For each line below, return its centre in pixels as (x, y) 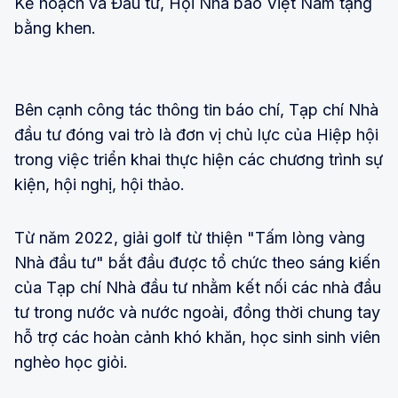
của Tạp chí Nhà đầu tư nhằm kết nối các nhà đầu (198, 287)
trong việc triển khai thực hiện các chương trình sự (199, 159)
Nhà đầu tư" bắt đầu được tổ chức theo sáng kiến (197, 262)
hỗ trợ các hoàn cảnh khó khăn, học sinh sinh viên (197, 337)
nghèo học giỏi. (71, 362)
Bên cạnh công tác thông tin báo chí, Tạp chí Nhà (196, 109)
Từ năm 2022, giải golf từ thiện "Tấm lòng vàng (190, 237)
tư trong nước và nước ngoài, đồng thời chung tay (197, 312)
